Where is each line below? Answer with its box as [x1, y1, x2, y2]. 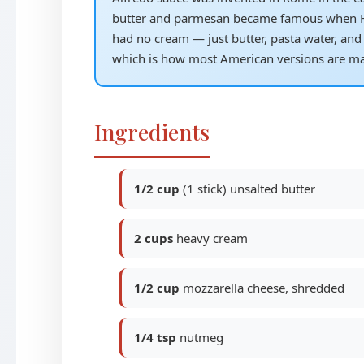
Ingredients [93, 116, 210, 146]
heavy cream [172, 230, 248, 246]
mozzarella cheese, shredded [179, 279, 344, 296]
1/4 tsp [133, 329, 176, 345]
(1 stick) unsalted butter [179, 180, 315, 197]
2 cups [133, 230, 173, 246]
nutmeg [175, 329, 223, 345]
